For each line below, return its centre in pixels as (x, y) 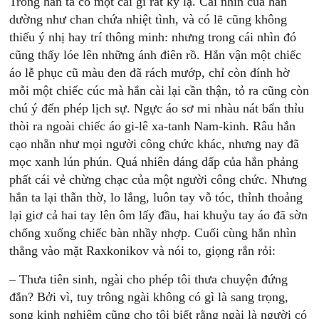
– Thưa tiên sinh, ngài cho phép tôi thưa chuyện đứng (149, 279)
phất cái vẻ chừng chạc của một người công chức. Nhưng (158, 179)
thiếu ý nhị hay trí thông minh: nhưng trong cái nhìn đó (153, 37)
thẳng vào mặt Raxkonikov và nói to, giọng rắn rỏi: (143, 251)
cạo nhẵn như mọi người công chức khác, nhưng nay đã (155, 144)
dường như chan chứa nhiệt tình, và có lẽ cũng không (148, 19)
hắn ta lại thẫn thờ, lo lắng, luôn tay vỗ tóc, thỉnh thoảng (156, 197)
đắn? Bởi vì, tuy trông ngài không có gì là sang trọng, (149, 297)
